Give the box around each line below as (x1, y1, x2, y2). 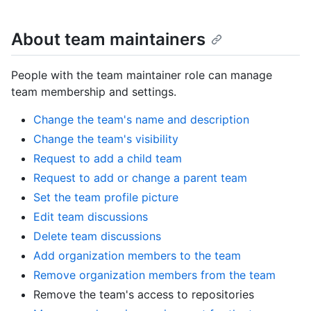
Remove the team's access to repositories (33, 287, 254, 302)
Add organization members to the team (33, 249, 241, 263)
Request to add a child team (33, 151, 182, 166)
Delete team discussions (33, 229, 161, 244)
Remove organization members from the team (33, 268, 276, 283)
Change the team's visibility (33, 132, 178, 146)
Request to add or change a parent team (33, 171, 247, 185)
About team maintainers (11, 29, 205, 49)
